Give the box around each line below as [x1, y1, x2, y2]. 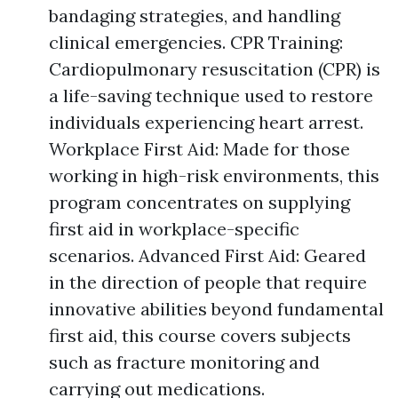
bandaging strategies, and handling [49, 4, 340, 28]
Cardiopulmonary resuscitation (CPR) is [49, 58, 380, 81]
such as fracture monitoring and [49, 351, 320, 374]
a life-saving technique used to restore [49, 84, 373, 107]
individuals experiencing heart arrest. [49, 111, 363, 134]
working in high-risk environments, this [49, 164, 379, 187]
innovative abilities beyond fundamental [49, 298, 384, 321]
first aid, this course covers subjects [49, 324, 351, 347]
